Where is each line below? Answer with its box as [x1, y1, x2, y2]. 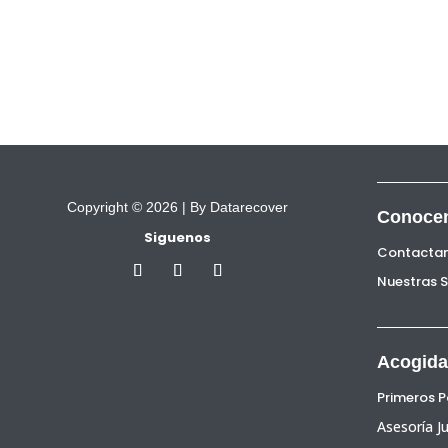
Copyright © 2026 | [67, 199, 190, 215]
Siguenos [144, 228, 211, 247]
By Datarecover [190, 199, 288, 215]
